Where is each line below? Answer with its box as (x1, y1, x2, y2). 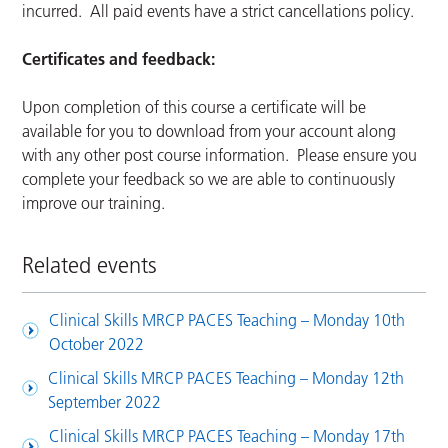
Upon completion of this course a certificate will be (22, 97, 367, 118)
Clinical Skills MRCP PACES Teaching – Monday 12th (48, 368, 405, 389)
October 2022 (48, 334, 144, 355)
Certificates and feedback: (22, 49, 216, 70)
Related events (22, 252, 158, 280)
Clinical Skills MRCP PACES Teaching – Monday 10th (48, 310, 405, 331)
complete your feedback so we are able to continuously (22, 169, 396, 190)
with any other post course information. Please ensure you (22, 145, 418, 166)
